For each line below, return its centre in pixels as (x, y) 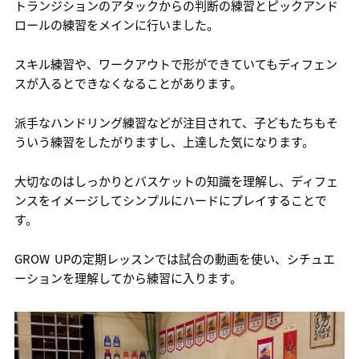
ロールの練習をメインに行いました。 (116, 24)
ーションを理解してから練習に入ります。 (128, 278)
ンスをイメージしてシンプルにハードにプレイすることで (170, 200)
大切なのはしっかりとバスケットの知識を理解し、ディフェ (176, 181)
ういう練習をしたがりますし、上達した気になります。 (164, 141)
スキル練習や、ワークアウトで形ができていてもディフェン (175, 64)
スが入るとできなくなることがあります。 (128, 83)
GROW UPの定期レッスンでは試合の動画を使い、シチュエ (174, 258)
